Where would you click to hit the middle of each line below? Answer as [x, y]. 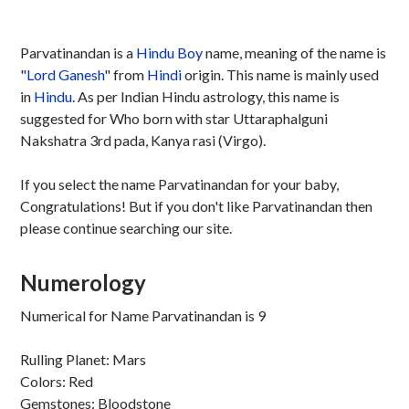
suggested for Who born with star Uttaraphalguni [173, 118]
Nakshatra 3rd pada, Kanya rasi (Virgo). [142, 140]
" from [125, 74]
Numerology [83, 283]
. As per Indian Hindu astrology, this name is [205, 96]
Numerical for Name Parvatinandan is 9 [142, 315]
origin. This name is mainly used [280, 74]
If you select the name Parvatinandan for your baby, [179, 184]
